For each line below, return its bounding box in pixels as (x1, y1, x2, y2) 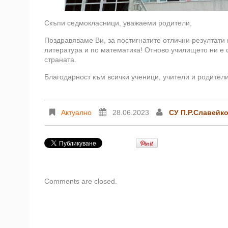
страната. (44, 55, 76, 64)
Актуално (61, 108, 92, 117)
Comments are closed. (44, 177, 117, 185)
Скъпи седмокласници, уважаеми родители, (44, 19, 192, 27)
